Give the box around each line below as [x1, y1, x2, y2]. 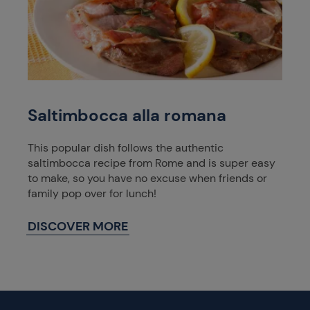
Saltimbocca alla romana [28, 104, 226, 126]
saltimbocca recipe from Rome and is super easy [28, 155, 275, 170]
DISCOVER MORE [28, 217, 128, 235]
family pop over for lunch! [28, 185, 156, 201]
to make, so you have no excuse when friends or [28, 170, 267, 185]
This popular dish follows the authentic [28, 140, 224, 155]
